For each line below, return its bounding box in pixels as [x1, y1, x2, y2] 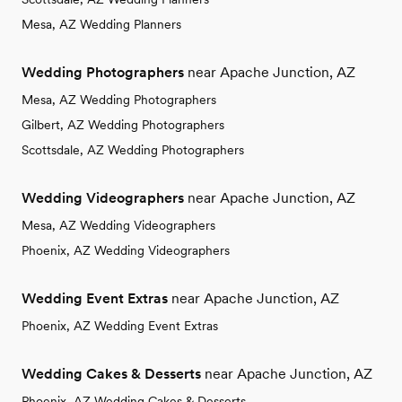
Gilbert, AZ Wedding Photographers [22, 118, 224, 133]
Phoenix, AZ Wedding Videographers [22, 243, 230, 258]
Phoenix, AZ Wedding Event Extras [22, 319, 218, 334]
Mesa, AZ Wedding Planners [22, 17, 181, 32]
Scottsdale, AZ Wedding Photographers [22, 143, 244, 158]
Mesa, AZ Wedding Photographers [22, 92, 216, 108]
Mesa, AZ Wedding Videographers [22, 218, 215, 233]
